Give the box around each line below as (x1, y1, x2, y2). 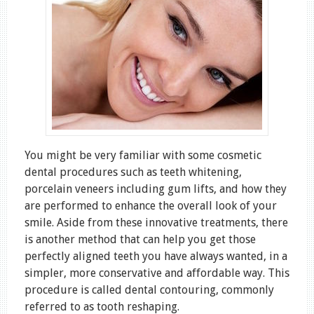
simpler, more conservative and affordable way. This (25, 266, 289, 280)
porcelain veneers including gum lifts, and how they (25, 182, 287, 196)
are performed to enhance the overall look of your (25, 198, 277, 212)
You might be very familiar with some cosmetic (25, 148, 261, 162)
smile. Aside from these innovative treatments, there (25, 215, 288, 229)
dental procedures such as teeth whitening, (25, 165, 242, 179)
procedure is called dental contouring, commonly (25, 282, 274, 296)
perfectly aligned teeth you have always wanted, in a (25, 249, 287, 263)
